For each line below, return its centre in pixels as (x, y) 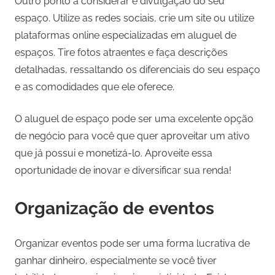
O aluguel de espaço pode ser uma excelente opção (134, 119)
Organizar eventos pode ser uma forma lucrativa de (132, 244)
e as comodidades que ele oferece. (95, 87)
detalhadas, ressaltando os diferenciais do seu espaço (137, 70)
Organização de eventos (114, 209)
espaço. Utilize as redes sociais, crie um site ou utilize (134, 18)
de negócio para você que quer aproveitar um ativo (132, 136)
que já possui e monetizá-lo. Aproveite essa (114, 153)
